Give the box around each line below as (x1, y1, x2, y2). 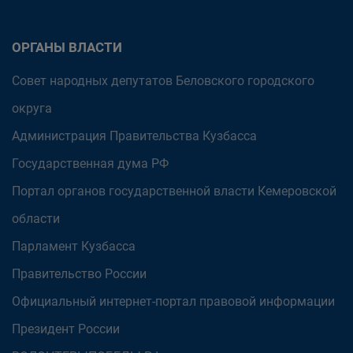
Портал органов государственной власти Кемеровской (12, 184, 336, 199)
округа (12, 101, 52, 116)
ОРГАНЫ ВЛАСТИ (12, 39, 122, 55)
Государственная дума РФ (12, 156, 169, 171)
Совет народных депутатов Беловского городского (12, 73, 314, 88)
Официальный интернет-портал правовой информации (12, 294, 335, 309)
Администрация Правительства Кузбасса (12, 128, 257, 143)
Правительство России (12, 266, 147, 281)
